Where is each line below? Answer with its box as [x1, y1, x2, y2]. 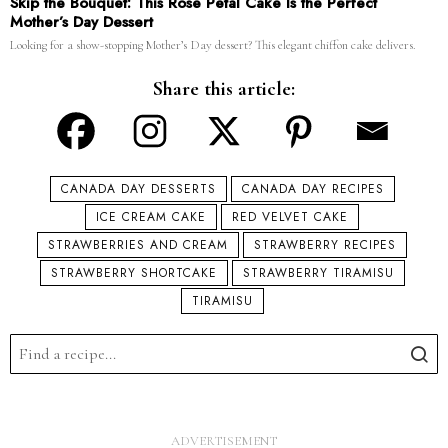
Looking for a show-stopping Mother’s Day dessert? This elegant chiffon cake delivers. [10, 37, 416, 54]
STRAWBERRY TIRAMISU [242, 264, 394, 283]
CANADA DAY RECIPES [241, 180, 384, 199]
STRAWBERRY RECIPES [254, 236, 396, 255]
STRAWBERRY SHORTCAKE [50, 264, 217, 283]
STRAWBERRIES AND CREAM [48, 236, 228, 255]
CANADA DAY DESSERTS [60, 180, 216, 199]
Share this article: [153, 77, 295, 102]
